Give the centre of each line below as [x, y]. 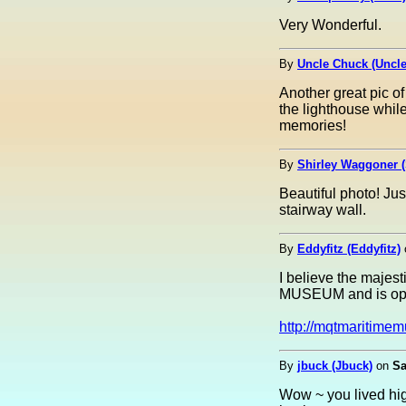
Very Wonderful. [330, 25]
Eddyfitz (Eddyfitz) [349, 249]
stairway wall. [323, 210]
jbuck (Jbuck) [335, 366]
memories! [313, 126]
